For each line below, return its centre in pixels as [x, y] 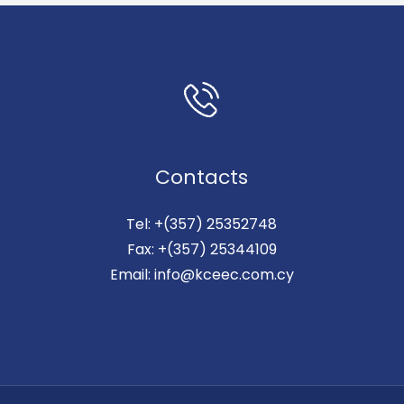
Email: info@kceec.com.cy [202, 275]
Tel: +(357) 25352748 [202, 225]
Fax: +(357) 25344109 [202, 250]
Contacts [202, 178]
